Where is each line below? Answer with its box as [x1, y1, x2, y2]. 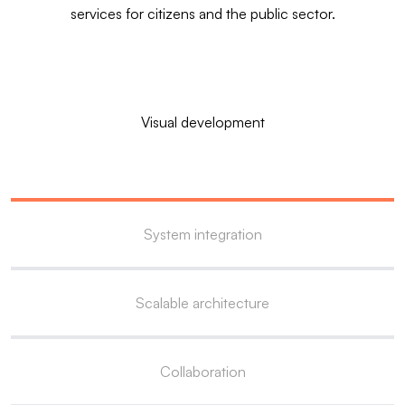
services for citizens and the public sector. [70, 5, 335, 23]
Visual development [140, 113, 265, 131]
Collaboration [159, 363, 246, 381]
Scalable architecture [136, 294, 269, 312]
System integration [143, 225, 262, 243]
